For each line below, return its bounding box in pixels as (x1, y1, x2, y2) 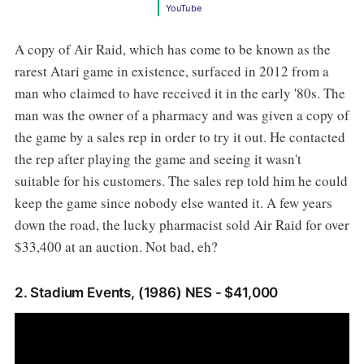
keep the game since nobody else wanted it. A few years (14, 193, 332, 213)
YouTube (165, 2, 202, 15)
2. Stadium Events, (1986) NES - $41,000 (14, 284, 279, 301)
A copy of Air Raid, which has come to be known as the (14, 40, 331, 59)
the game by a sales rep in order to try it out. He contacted (14, 128, 345, 147)
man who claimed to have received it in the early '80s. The (14, 84, 345, 103)
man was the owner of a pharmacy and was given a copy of (14, 106, 349, 125)
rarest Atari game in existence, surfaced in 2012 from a (14, 62, 329, 81)
